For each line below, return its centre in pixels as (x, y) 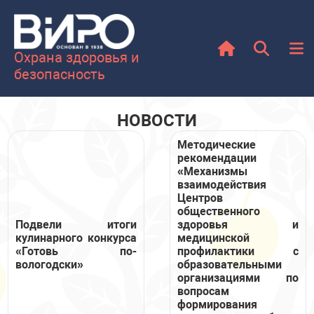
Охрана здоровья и (77, 57)
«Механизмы (212, 171)
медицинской (213, 238)
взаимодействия (222, 185)
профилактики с (238, 251)
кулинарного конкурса (76, 238)
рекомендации (217, 158)
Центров (200, 198)
